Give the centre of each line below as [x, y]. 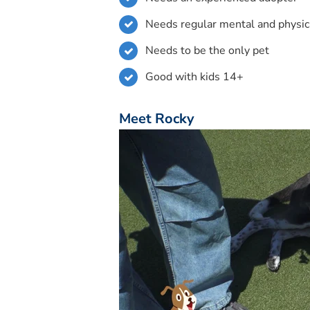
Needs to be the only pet [208, 51]
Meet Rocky [157, 118]
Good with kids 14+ [195, 77]
